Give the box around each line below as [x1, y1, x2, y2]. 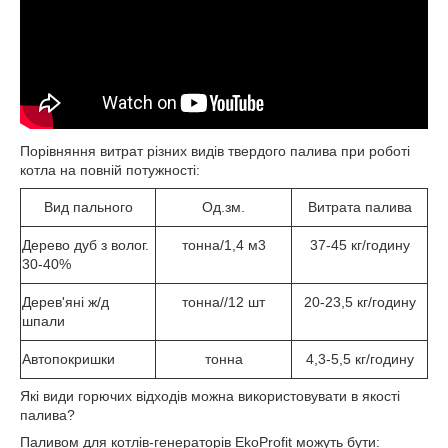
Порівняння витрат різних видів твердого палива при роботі [20, 142, 410, 159]
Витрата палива [307, 198, 412, 215]
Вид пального [43, 198, 133, 215]
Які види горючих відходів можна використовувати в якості [20, 387, 400, 404]
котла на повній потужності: [20, 161, 200, 178]
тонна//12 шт [182, 293, 265, 310]
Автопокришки [22, 350, 115, 367]
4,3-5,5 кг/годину [305, 350, 414, 367]
